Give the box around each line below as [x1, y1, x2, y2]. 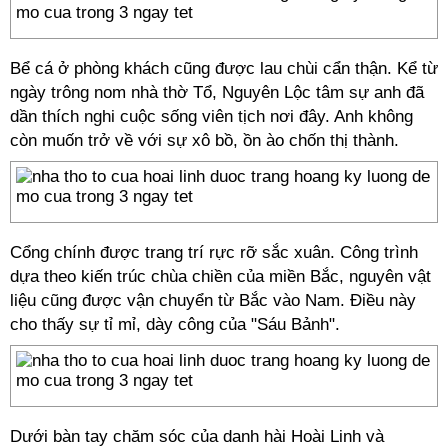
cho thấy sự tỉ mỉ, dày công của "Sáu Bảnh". [10, 315, 340, 334]
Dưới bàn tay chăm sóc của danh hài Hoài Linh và [10, 427, 384, 446]
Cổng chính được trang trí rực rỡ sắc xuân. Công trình [10, 243, 418, 262]
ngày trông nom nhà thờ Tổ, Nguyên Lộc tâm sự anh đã [10, 83, 424, 102]
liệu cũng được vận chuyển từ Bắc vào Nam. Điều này [10, 291, 416, 310]
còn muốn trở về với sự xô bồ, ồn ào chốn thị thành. [10, 131, 399, 150]
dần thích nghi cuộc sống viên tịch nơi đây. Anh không [10, 107, 413, 126]
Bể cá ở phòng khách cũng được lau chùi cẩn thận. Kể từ [10, 59, 438, 78]
